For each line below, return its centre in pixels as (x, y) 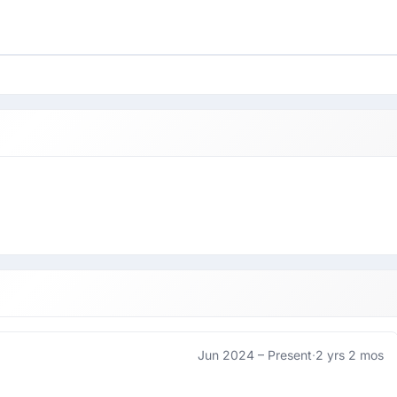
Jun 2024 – (232, 355)
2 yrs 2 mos (349, 355)
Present (289, 355)
